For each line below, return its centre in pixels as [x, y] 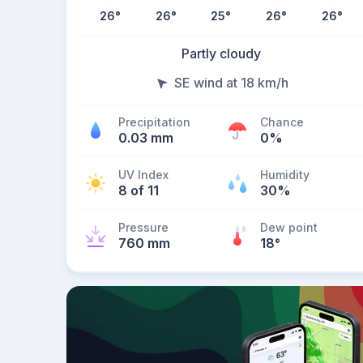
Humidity [285, 175]
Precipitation [154, 122]
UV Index [143, 175]
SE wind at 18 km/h [231, 83]
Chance [282, 122]
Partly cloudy [221, 53]
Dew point [289, 227]
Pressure [143, 227]
